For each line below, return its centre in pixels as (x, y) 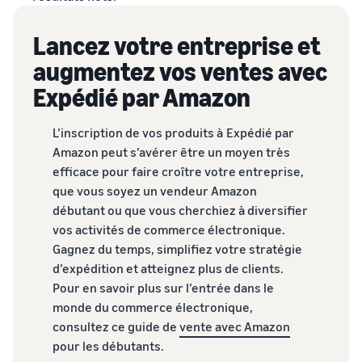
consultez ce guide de (116, 326)
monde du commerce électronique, (153, 307)
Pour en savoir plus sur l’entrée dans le (163, 287)
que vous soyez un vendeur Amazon (155, 190)
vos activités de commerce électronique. (169, 229)
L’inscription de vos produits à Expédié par (173, 132)
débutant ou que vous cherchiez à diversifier (180, 210)
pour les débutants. (108, 345)
